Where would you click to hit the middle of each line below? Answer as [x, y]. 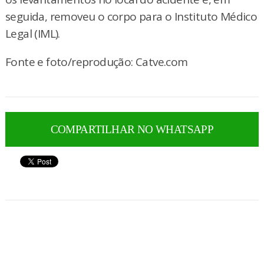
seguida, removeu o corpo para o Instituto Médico [131, 17]
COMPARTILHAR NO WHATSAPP [132, 130]
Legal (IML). [32, 34]
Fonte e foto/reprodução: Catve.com [96, 62]
